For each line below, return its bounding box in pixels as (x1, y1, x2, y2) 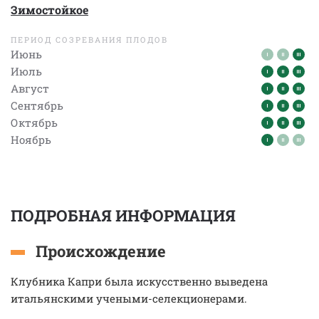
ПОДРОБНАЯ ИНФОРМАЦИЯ (11, 205, 236, 226)
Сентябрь (11, 98, 63, 113)
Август (11, 81, 49, 95)
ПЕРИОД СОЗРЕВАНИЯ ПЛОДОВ (11, 34, 168, 45)
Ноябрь (11, 132, 51, 147)
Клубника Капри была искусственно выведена (11, 274, 268, 288)
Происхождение (36, 241, 166, 261)
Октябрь (11, 115, 58, 130)
